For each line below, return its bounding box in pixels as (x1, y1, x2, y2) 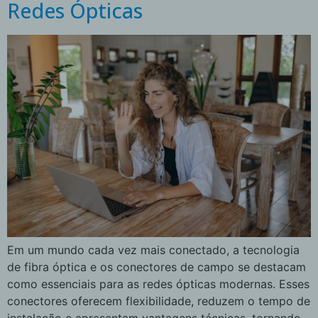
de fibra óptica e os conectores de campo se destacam (7, 260, 306, 275)
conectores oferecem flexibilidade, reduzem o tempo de (7, 294, 310, 309)
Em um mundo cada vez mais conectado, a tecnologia (7, 243, 300, 258)
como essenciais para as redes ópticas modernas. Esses (7, 277, 309, 292)
